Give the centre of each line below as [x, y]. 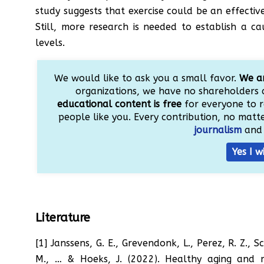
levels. [50, 42]
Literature [63, 217]
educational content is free [120, 104]
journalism [218, 130]
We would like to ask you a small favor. [146, 78]
